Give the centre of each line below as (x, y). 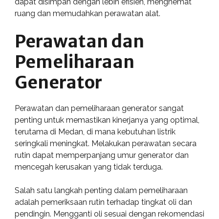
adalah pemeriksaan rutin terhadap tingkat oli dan (103, 202)
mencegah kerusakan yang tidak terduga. (89, 167)
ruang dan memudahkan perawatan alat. (88, 13)
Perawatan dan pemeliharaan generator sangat (99, 108)
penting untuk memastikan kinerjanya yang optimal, (107, 120)
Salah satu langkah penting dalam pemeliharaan (101, 190)
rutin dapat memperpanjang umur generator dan (102, 155)
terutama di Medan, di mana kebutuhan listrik (95, 132)
